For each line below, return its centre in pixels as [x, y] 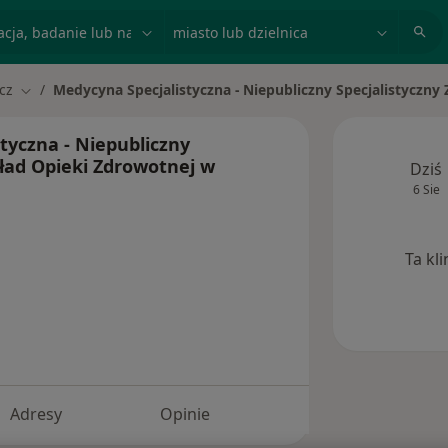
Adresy [35, 413]
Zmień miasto [64, 90]
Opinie [185, 413]
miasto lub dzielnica [244, 21]
